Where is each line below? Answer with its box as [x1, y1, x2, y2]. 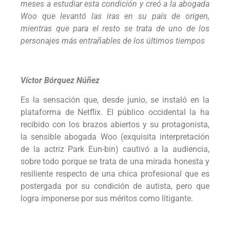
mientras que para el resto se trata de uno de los [21, 23, 209, 33]
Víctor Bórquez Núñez [21, 75, 100, 85]
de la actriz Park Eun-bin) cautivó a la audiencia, [21, 144, 209, 155]
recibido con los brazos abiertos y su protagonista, [21, 120, 209, 130]
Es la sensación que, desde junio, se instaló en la [21, 95, 209, 105]
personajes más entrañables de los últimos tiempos [21, 35, 205, 46]
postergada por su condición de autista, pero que [21, 181, 209, 191]
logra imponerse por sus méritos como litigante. [21, 194, 193, 204]
